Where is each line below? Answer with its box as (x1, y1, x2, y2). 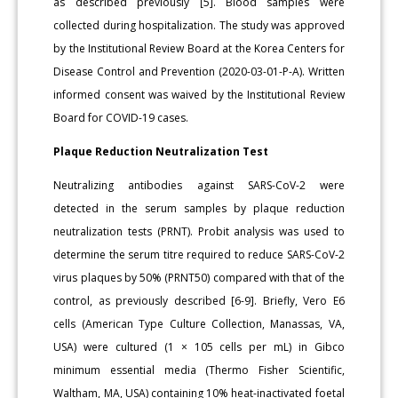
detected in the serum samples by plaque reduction (53, 200, 345, 216)
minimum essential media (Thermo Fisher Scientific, (53, 362, 345, 378)
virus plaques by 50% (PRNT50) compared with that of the (53, 269, 345, 285)
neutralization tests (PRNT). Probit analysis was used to (53, 223, 345, 239)
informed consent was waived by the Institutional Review (53, 86, 345, 102)
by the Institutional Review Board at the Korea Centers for (53, 40, 345, 56)
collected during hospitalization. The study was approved (53, 17, 345, 33)
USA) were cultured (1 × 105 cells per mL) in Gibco (53, 338, 345, 354)
